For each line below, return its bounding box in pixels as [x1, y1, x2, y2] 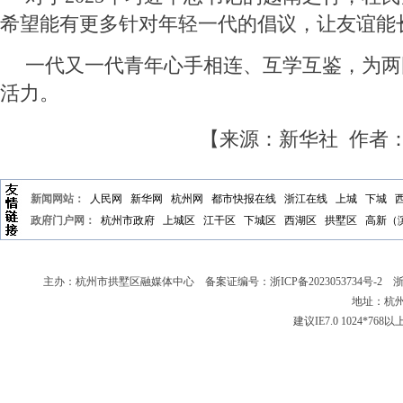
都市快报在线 [211, 193, 276, 206]
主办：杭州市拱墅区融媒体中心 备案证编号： [43, 275, 270, 289]
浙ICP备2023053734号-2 [270, 275, 382, 289]
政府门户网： [31, 214, 95, 228]
